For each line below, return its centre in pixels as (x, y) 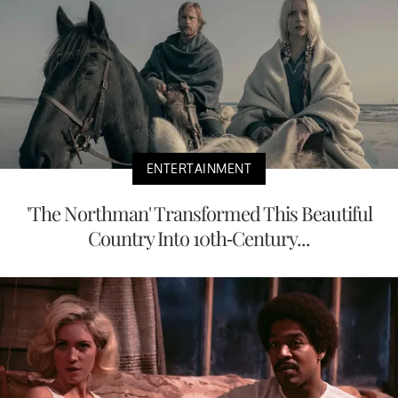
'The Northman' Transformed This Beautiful (199, 213)
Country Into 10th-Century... (199, 238)
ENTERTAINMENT (199, 168)
